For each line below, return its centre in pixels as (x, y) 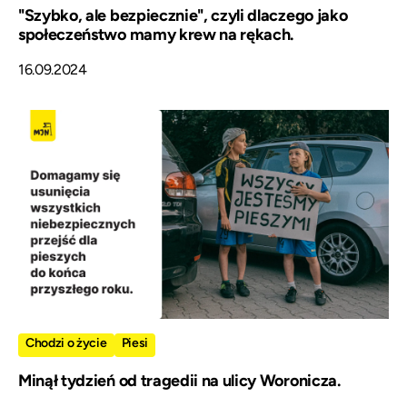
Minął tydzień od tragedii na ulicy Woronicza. (179, 380)
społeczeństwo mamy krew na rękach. (156, 35)
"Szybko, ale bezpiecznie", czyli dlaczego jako (183, 16)
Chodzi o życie (66, 342)
